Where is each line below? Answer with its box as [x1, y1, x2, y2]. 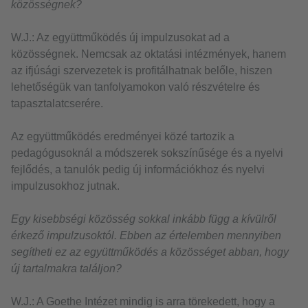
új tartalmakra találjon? [11, 263, 122, 275]
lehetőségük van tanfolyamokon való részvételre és [11, 81, 260, 93]
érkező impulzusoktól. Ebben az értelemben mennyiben [11, 230, 281, 242]
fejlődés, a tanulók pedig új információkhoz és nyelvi [11, 164, 265, 176]
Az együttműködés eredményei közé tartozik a [11, 131, 234, 143]
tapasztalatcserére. [11, 98, 103, 110]
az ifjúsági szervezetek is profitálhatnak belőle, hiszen [11, 65, 272, 77]
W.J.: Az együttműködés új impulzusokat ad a [11, 32, 230, 44]
